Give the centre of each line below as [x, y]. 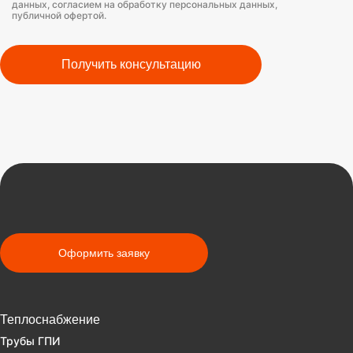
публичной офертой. [59, 15]
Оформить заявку [104, 253]
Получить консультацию [131, 64]
